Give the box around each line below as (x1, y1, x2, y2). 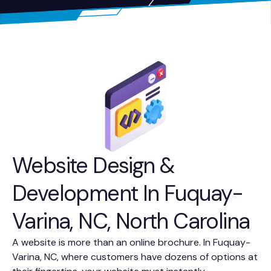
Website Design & (12, 151, 175, 180)
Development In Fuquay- (12, 178, 243, 207)
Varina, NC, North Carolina (12, 206, 250, 235)
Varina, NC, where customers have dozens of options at (12, 250, 258, 263)
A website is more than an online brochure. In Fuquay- (12, 235, 250, 249)
